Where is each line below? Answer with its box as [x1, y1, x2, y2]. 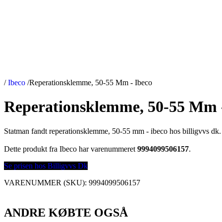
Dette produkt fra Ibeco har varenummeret [4, 144, 137, 153]
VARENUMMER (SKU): [4, 178, 89, 187]
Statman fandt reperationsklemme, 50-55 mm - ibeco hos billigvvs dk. [4, 126, 221, 135]
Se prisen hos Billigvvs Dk [4, 161, 88, 170]
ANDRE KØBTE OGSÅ [4, 206, 128, 219]
